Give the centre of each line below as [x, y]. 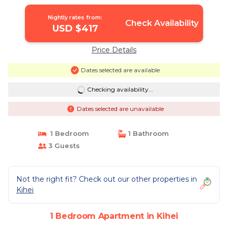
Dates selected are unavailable [120, 109]
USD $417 [75, 28]
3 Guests [63, 146]
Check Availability [162, 23]
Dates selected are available [120, 70]
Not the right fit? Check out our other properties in [107, 179]
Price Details [114, 50]
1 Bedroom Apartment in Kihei [114, 216]
